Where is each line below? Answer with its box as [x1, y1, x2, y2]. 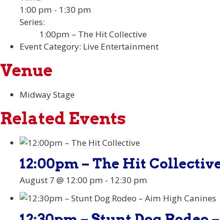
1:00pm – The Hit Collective [39, 28, 147, 40]
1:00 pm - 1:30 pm [20, 3, 91, 15]
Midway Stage [20, 88, 75, 100]
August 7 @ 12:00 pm [20, 174, 103, 186]
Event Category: [20, 40, 81, 52]
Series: [20, 16, 45, 27]
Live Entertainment [83, 40, 159, 52]
